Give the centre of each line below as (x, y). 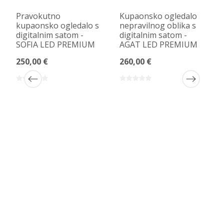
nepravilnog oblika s (157, 25)
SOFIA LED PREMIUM (56, 44)
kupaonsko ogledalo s (58, 25)
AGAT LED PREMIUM (158, 44)
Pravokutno (38, 16)
